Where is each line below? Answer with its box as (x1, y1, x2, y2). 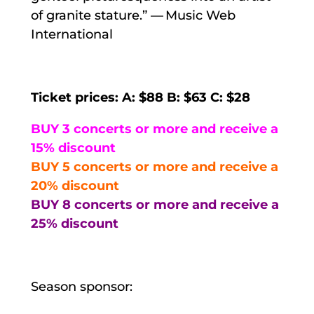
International (30, 26, 113, 42)
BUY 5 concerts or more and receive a (30, 158, 278, 175)
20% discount (30, 177, 119, 193)
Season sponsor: (30, 278, 132, 294)
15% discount (30, 139, 116, 156)
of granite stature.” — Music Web (30, 7, 235, 23)
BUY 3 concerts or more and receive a (30, 121, 278, 137)
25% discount (30, 215, 118, 231)
